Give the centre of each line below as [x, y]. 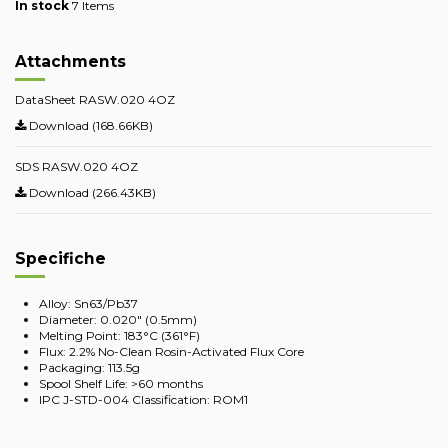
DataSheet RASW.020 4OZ [95, 100]
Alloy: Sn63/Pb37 [88, 304]
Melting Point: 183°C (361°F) [119, 336]
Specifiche [60, 258]
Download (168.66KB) [89, 125]
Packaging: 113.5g [89, 368]
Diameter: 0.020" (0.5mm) [118, 320]
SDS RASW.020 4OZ [76, 166]
